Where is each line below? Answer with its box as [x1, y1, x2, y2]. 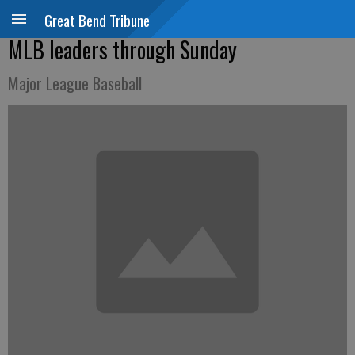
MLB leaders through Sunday [8, 33, 237, 66]
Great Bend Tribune [44, 9, 150, 31]
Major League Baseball [8, 71, 142, 95]
